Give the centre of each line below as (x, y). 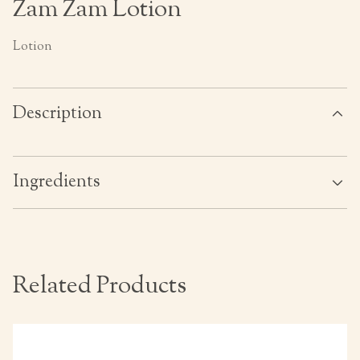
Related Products (100, 286)
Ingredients (57, 182)
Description (57, 114)
